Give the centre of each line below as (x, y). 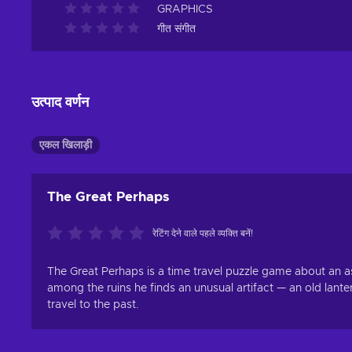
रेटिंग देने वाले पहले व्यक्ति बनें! (203, 233)
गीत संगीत (176, 29)
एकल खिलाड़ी (66, 145)
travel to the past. (93, 305)
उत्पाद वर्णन (60, 103)
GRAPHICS (185, 9)
